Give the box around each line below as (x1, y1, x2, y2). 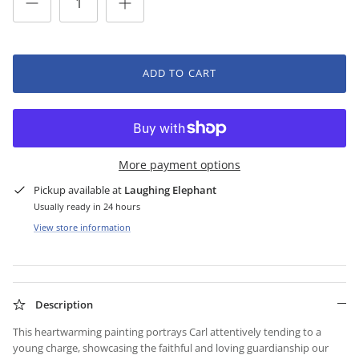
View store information (34, 221, 131, 234)
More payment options (119, 156, 240, 172)
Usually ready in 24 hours (34, 200, 140, 212)
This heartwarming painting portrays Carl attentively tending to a (13, 325, 321, 340)
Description (35, 297, 93, 313)
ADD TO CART (143, 66, 216, 81)
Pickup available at (34, 182, 124, 197)
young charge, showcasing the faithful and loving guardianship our (13, 341, 329, 356)
